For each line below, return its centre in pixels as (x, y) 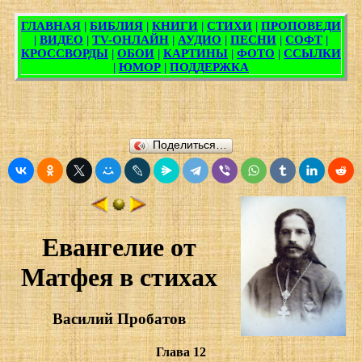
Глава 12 (181, 352)
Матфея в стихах (119, 278)
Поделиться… (190, 145)
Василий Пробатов (119, 318)
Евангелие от (119, 248)
